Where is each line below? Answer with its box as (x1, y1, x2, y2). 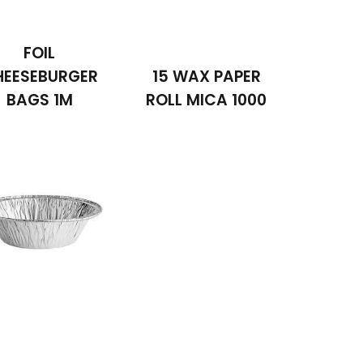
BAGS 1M (6, 89, 73, 112)
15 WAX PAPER (152, 66, 261, 88)
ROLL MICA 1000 (146, 89, 267, 112)
